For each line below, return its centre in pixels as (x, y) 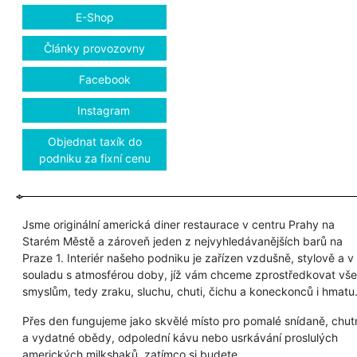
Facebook (103, 79)
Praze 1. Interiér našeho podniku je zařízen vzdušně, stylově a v (188, 257)
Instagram (102, 110)
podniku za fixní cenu (94, 158)
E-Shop (94, 17)
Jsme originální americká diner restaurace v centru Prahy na (178, 224)
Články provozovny (94, 48)
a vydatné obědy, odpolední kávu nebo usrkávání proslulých (180, 337)
